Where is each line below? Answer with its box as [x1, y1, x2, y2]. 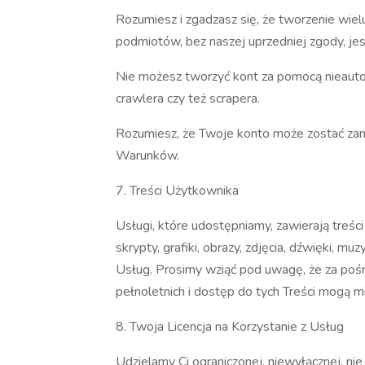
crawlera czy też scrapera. [116, 90, 263, 108]
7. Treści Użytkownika [116, 182, 239, 200]
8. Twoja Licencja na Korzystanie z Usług [116, 318, 344, 336]
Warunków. [116, 147, 182, 165]
